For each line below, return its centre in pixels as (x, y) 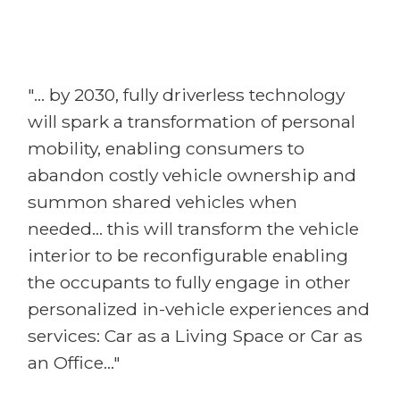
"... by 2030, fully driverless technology (186, 95)
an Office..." (74, 362)
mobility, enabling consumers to (166, 148)
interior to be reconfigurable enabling (188, 255)
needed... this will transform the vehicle (193, 229)
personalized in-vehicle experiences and (199, 309)
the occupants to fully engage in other (189, 282)
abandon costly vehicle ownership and (192, 175)
